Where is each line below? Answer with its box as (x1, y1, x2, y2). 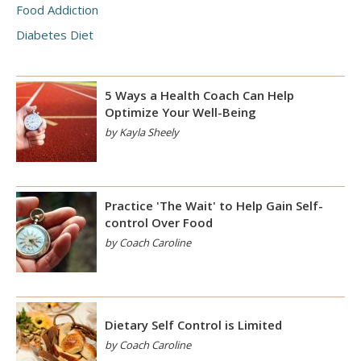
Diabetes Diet (16, 27, 93, 43)
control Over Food (105, 214, 213, 230)
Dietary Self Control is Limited (105, 317, 282, 333)
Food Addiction (16, 2, 98, 18)
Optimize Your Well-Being (105, 104, 256, 120)
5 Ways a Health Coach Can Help (105, 87, 294, 103)
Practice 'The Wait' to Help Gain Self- (105, 197, 323, 214)
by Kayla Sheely (105, 125, 179, 139)
